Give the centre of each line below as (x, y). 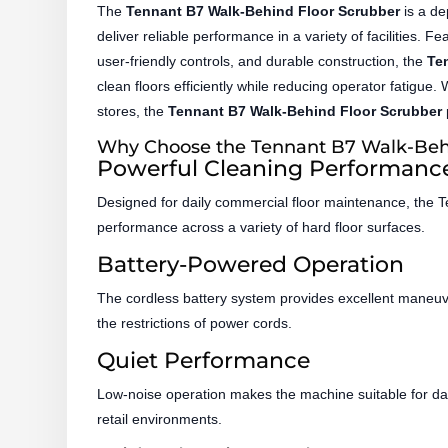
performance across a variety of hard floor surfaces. (261, 226)
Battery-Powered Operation (251, 264)
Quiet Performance (204, 360)
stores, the (133, 110)
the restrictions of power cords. (195, 322)
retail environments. (160, 418)
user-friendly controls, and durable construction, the (262, 60)
